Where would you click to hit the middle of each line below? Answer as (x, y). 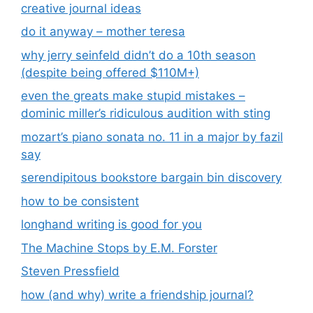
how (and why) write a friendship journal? (137, 294)
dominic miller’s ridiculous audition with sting (146, 114)
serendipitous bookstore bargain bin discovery (151, 178)
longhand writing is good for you (111, 225)
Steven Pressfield (70, 271)
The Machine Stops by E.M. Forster (119, 248)
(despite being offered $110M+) (110, 72)
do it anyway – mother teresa (103, 32)
